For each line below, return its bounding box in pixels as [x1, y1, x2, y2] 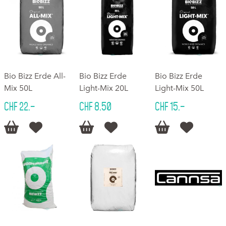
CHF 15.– [154, 100, 185, 112]
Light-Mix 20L [79, 83, 129, 93]
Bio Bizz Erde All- [4, 71, 66, 81]
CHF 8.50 [79, 100, 112, 112]
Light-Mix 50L [154, 83, 204, 93]
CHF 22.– [4, 100, 35, 112]
